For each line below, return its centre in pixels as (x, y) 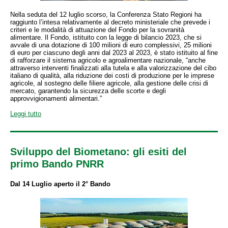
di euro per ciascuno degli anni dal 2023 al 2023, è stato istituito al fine (114, 53)
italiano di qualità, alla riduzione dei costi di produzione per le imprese (112, 76)
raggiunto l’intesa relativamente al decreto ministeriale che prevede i (110, 22)
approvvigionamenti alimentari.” (56, 98)
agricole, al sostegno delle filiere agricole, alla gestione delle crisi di (109, 83)
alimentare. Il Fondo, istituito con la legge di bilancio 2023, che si (106, 37)
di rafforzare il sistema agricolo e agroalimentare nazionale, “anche (108, 60)
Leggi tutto (26, 114)
